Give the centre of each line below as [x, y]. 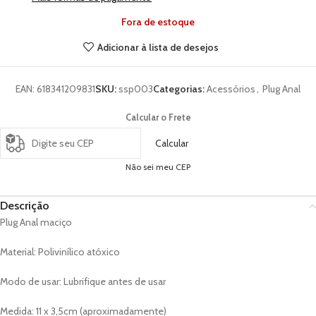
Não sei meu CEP [158, 167]
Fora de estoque [158, 22]
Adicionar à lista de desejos [158, 47]
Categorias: [179, 89]
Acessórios [231, 89]
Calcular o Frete [158, 117]
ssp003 [136, 89]
